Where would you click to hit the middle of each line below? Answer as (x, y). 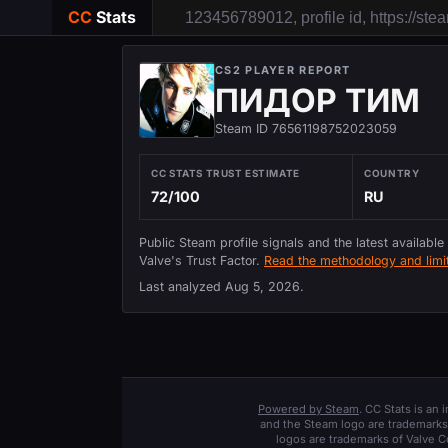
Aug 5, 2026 (262, 287)
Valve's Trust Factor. (201, 260)
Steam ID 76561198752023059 (306, 128)
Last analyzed (182, 287)
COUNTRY (392, 173)
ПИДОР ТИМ (317, 100)
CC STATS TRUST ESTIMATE (225, 173)
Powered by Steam (308, 409)
